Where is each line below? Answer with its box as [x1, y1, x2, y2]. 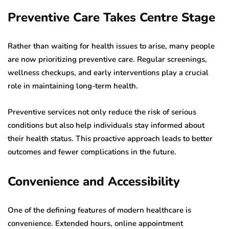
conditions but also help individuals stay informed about [8, 120, 204, 130]
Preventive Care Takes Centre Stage [8, 9, 215, 26]
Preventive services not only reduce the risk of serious [8, 106, 196, 117]
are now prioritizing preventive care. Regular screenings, [8, 54, 207, 64]
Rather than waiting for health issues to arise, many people [8, 40, 215, 51]
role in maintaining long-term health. [8, 80, 138, 91]
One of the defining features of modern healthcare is [8, 204, 191, 215]
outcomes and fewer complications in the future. [8, 146, 176, 157]
